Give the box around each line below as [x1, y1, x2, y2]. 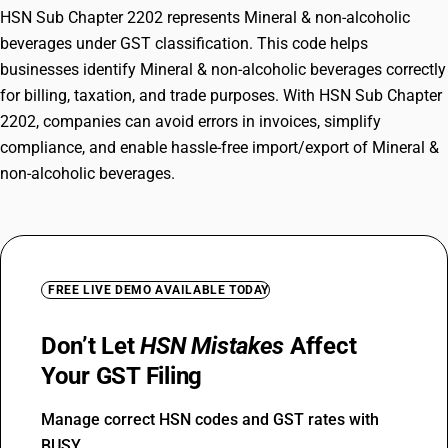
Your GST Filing [41, 362, 203, 390]
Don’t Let [41, 332, 141, 360]
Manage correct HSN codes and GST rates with [41, 410, 379, 429]
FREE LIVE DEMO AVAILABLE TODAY [48, 283, 269, 297]
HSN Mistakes [140, 332, 285, 360]
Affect [284, 332, 357, 360]
